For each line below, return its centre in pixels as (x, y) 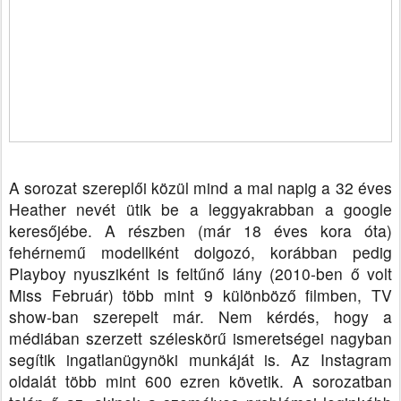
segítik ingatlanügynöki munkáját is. (150, 360)
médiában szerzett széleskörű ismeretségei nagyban (200, 338)
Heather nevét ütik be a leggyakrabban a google (200, 209)
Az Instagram (342, 360)
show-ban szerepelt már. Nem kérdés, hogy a (200, 317)
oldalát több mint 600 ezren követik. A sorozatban (200, 381)
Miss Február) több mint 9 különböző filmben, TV (200, 295)
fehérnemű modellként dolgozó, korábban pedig (200, 252)
